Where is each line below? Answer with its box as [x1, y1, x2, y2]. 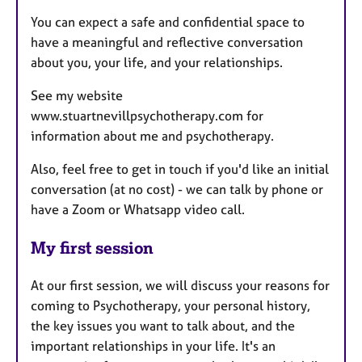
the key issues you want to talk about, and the [31, 317, 295, 334]
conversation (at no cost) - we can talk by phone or [31, 181, 323, 198]
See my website [31, 87, 123, 104]
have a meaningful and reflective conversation [31, 34, 303, 51]
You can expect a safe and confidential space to [31, 14, 305, 31]
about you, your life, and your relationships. [31, 54, 283, 71]
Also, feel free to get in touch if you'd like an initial [31, 161, 329, 178]
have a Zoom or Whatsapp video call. [31, 201, 245, 218]
